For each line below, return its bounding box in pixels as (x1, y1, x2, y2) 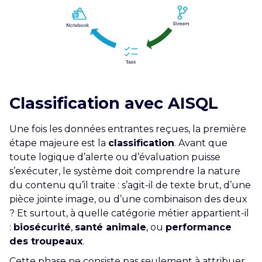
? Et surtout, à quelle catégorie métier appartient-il (9, 207, 249, 219)
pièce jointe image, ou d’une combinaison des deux (9, 193, 247, 205)
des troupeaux (9, 235, 82, 247)
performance (166, 221, 232, 233)
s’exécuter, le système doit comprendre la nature (9, 165, 240, 177)
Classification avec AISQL (9, 93, 218, 113)
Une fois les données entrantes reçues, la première (9, 123, 246, 135)
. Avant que (174, 137, 227, 149)
